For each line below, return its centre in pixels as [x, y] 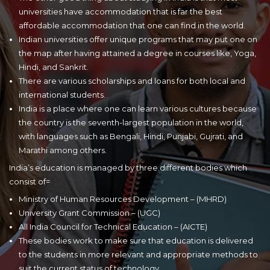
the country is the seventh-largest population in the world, [131, 122]
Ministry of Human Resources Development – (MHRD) [123, 199]
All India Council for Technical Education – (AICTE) [113, 226]
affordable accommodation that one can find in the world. [132, 25]
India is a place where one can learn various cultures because [138, 108]
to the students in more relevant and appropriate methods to [138, 254]
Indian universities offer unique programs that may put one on [138, 39]
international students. [62, 94]
